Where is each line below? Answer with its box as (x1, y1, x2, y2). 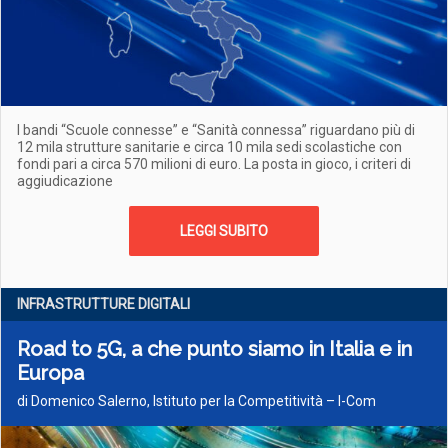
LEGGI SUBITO (180, 223, 268, 239)
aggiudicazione (17, 173, 113, 189)
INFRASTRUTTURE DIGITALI (17, 296, 190, 312)
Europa (17, 361, 84, 385)
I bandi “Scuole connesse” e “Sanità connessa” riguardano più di (17, 122, 415, 138)
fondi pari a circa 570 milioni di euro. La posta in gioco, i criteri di (17, 156, 411, 172)
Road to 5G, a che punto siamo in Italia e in (17, 337, 412, 361)
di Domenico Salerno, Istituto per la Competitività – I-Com (17, 393, 376, 409)
